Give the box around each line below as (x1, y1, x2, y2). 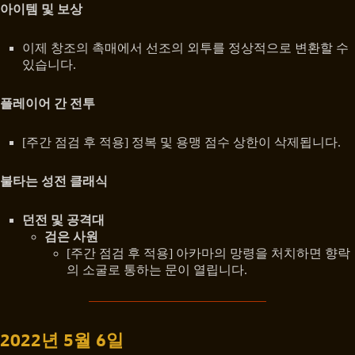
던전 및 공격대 (22, 212, 105, 227)
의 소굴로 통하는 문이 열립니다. (67, 262, 247, 277)
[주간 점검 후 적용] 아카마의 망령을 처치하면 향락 (67, 246, 350, 260)
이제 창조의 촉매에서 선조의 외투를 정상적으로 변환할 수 (22, 40, 349, 55)
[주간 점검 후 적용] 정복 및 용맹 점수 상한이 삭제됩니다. (22, 135, 341, 149)
